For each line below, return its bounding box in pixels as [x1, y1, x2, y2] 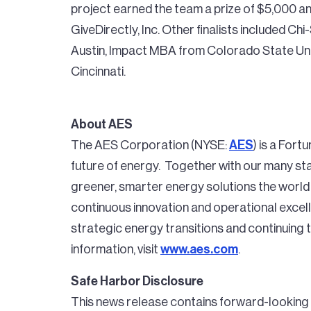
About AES [71, 118, 133, 131]
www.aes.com [160, 243, 238, 255]
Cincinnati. [71, 65, 128, 78]
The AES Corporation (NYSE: [71, 139, 229, 151]
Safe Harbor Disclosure [71, 275, 203, 287]
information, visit [71, 243, 160, 255]
